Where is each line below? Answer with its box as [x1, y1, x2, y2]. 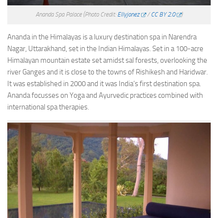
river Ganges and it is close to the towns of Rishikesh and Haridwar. [7, 68, 208, 77]
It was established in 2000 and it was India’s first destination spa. [7, 79, 201, 89]
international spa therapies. [7, 103, 89, 112]
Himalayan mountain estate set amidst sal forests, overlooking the [7, 56, 207, 65]
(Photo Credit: [83, 11, 118, 18]
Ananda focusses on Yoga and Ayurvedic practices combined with [7, 91, 203, 100]
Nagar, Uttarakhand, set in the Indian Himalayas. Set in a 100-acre [7, 44, 203, 54]
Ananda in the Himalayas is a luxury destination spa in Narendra [7, 33, 197, 42]
